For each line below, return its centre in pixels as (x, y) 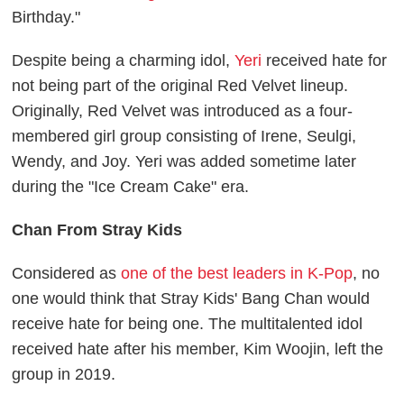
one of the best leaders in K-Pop (237, 273)
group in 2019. (66, 374)
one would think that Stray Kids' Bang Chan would (191, 298)
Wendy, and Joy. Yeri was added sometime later (184, 161)
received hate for (325, 60)
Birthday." (49, 17)
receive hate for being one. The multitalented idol (188, 323)
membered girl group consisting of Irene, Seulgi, (184, 136)
